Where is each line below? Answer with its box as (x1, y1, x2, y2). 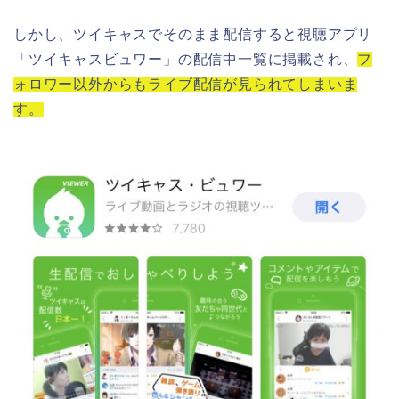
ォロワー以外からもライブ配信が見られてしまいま (13, 77, 358, 93)
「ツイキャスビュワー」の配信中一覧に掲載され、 (13, 52, 358, 68)
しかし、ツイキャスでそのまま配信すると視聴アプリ (13, 27, 373, 43)
